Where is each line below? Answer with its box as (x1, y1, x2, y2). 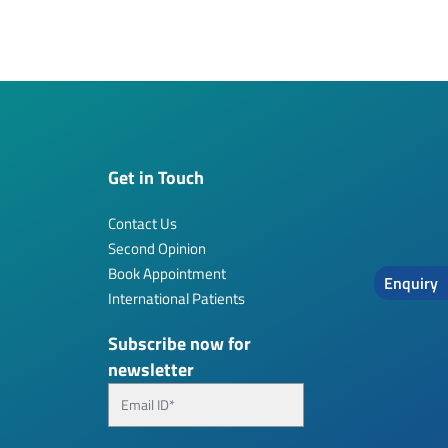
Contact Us (108, 211, 177, 235)
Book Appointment (108, 261, 226, 285)
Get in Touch (108, 163, 204, 191)
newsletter (108, 355, 194, 383)
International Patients (108, 286, 245, 310)
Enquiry (384, 271, 438, 295)
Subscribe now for (108, 329, 251, 357)
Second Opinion (108, 236, 206, 260)
